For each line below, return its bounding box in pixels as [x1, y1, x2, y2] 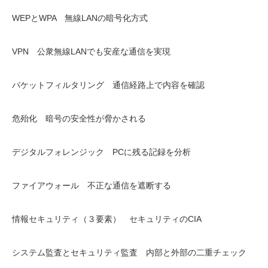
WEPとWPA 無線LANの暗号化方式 [12, 13, 148, 23]
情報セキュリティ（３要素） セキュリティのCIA [12, 214, 202, 224]
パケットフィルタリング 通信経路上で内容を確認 [12, 80, 205, 90]
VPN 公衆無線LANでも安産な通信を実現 [12, 47, 170, 56]
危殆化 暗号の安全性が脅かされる [12, 114, 146, 123]
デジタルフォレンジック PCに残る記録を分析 [12, 147, 191, 157]
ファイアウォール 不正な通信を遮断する [12, 181, 171, 190]
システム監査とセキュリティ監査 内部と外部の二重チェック [12, 248, 246, 257]
